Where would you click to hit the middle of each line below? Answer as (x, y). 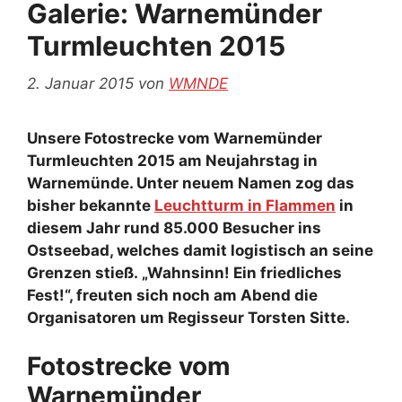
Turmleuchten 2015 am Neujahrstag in (172, 160)
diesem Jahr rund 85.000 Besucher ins (174, 227)
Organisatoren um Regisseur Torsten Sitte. (188, 317)
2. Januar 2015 (80, 83)
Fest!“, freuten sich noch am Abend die (172, 295)
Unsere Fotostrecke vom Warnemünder (175, 138)
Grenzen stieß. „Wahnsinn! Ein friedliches (184, 272)
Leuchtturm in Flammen (245, 205)
